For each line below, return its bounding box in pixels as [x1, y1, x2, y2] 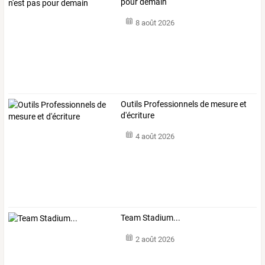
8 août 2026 [135, 18, 174, 28]
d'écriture [121, 110, 155, 120]
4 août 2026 [135, 132, 174, 141]
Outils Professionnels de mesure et [121, 99, 247, 109]
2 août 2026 [135, 234, 174, 244]
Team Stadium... [121, 213, 181, 223]
